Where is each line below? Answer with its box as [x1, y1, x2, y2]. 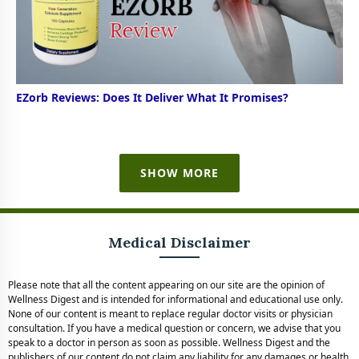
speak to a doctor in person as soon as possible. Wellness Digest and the [8, 336, 330, 350]
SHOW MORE [140, 165, 219, 181]
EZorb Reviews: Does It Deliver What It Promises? [16, 90, 288, 106]
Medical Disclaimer [108, 233, 251, 252]
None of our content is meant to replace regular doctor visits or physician [8, 307, 333, 321]
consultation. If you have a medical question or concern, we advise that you [8, 321, 341, 336]
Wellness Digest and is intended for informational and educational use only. [8, 292, 343, 307]
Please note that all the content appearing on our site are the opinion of [8, 278, 325, 292]
